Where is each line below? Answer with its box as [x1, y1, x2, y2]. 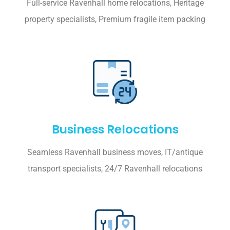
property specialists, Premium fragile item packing [25, 14, 205, 25]
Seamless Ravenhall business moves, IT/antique [27, 147, 203, 158]
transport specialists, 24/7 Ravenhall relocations [28, 164, 202, 174]
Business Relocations [51, 121, 179, 138]
